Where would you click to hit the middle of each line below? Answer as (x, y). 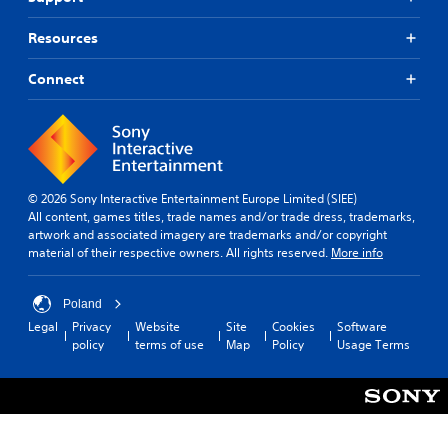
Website (157, 326)
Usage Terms (373, 344)
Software (361, 326)
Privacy (91, 326)
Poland (82, 303)
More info (357, 252)
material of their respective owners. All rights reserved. (179, 252)
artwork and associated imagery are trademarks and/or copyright (207, 234)
